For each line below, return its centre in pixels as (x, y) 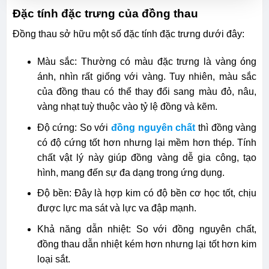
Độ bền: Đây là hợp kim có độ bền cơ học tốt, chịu (147, 193)
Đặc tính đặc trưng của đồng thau (105, 13)
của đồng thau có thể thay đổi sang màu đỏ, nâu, (147, 91)
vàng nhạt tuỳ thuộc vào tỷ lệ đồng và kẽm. (128, 106)
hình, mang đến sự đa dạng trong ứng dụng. (132, 172)
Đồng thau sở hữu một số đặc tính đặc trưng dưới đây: (128, 34)
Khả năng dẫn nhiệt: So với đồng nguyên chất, (147, 229)
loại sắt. (55, 259)
